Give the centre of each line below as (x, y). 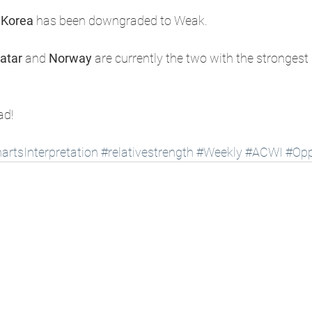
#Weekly (219, 152)
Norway (70, 58)
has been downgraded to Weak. (120, 20)
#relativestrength (147, 152)
